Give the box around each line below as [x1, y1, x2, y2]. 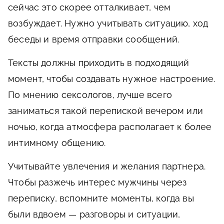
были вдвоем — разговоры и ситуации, [8, 209, 180, 220]
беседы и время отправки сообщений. [8, 34, 179, 45]
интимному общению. [8, 137, 106, 148]
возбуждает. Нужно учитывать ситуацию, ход [8, 18, 208, 29]
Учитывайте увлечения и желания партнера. [8, 161, 206, 172]
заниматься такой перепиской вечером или [8, 105, 203, 116]
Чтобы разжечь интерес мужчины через [8, 177, 187, 188]
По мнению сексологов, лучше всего [8, 89, 172, 100]
